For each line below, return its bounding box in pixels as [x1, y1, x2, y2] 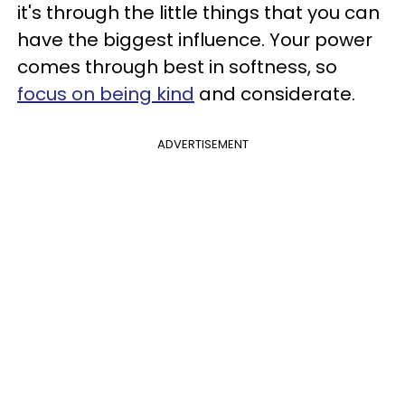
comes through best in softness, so [17, 54, 337, 80]
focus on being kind [17, 81, 194, 107]
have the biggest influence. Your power [17, 27, 372, 52]
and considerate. [194, 81, 355, 107]
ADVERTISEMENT [156, 136, 249, 153]
